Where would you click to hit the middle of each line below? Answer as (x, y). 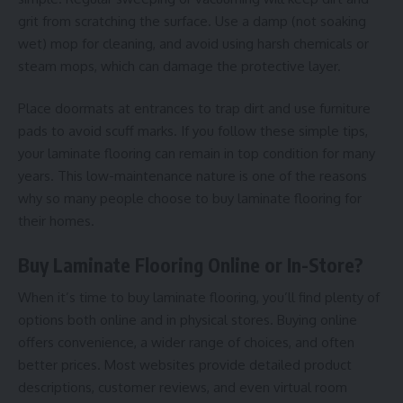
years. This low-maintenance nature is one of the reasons (193, 176)
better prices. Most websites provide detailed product (185, 365)
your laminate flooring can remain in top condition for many (197, 154)
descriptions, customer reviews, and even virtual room (183, 388)
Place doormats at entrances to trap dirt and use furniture (194, 109)
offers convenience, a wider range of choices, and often (186, 343)
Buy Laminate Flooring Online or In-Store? (191, 264)
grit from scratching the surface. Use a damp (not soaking (192, 21)
